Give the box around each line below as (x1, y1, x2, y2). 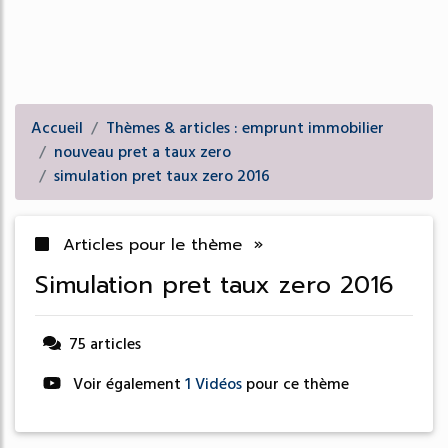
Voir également (69, 373, 185, 395)
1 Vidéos (185, 373, 246, 395)
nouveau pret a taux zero (54, 141, 231, 163)
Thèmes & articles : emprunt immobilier (106, 117, 384, 139)
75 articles (69, 333, 141, 355)
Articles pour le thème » (57, 233, 263, 257)
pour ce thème (246, 373, 349, 395)
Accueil (31, 117, 83, 139)
